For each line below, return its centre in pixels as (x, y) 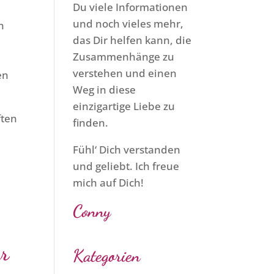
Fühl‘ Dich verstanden (127, 150)
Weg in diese (105, 90)
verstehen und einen (125, 73)
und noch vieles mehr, (128, 24)
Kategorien (107, 256)
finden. (91, 123)
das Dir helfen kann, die (132, 40)
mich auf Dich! (109, 183)
